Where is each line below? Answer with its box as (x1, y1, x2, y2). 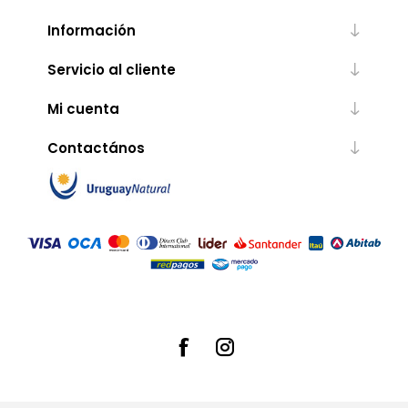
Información (46, 20, 136, 40)
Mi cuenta (46, 98, 119, 118)
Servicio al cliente (46, 59, 176, 79)
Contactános (46, 138, 145, 158)
